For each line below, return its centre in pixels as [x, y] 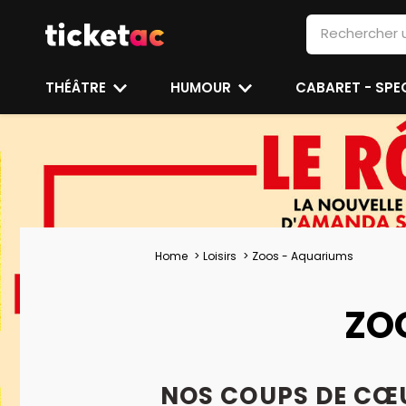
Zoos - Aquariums [303, 256]
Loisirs [220, 256]
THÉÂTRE [77, 87]
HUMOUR [203, 87]
